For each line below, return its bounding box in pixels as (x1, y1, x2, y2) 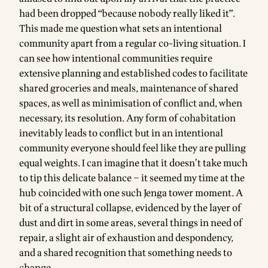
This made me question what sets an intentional (19, 22, 222, 36)
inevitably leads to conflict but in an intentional (19, 126, 223, 141)
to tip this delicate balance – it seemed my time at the (19, 171, 245, 185)
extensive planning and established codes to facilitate (19, 66, 248, 81)
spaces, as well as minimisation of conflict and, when (19, 96, 242, 111)
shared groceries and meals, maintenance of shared (19, 81, 238, 96)
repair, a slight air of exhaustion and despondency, (19, 231, 233, 245)
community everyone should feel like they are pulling (19, 141, 246, 156)
